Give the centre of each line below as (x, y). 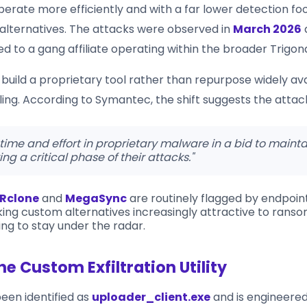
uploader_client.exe (151, 297)
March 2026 (267, 29)
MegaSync (96, 198)
